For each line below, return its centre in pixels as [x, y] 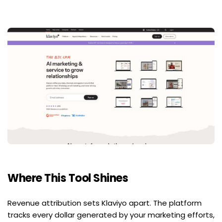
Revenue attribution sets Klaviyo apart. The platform [105, 203]
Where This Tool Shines [68, 178]
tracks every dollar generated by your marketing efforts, [111, 215]
